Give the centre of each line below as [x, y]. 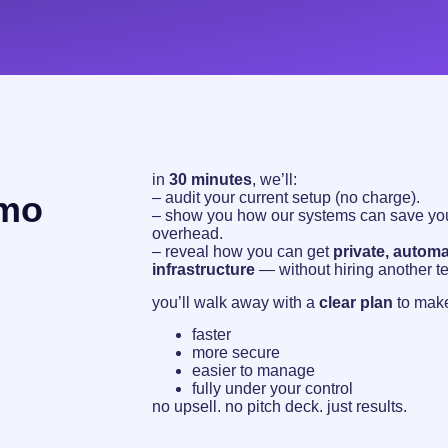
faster [211, 334]
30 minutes [210, 180]
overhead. [187, 234]
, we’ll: [274, 180]
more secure [236, 352]
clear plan [356, 302]
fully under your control [272, 388]
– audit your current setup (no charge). [286, 198]
